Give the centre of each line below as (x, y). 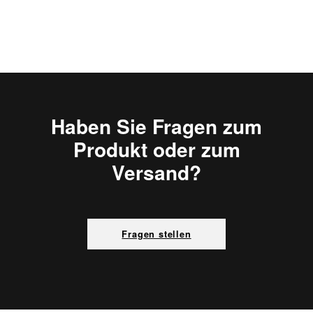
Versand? (156, 173)
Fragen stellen (156, 234)
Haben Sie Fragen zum (156, 126)
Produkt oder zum (156, 150)
